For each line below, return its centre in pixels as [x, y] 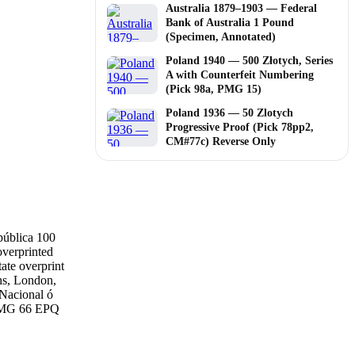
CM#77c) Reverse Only [221, 141]
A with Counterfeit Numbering [240, 74]
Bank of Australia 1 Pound [230, 22]
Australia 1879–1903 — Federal [241, 8]
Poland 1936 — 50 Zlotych [229, 113]
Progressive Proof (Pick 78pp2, [240, 127]
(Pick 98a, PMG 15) [214, 89]
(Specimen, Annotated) [221, 36]
